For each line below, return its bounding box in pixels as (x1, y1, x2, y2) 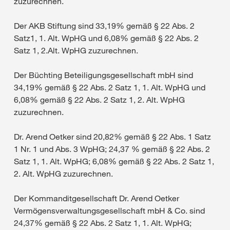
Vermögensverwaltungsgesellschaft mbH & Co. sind (14, 205, 205, 216)
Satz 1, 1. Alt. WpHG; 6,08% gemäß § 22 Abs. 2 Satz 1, (14, 156, 214, 166)
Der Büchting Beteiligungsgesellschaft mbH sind (14, 70, 193, 80)
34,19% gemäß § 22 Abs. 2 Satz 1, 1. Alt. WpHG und (14, 82, 205, 92)
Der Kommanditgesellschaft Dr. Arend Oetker (14, 193, 179, 203)
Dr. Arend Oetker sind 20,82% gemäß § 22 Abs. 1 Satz (14, 131, 211, 142)
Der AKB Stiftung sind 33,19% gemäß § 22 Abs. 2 (14, 21, 195, 31)
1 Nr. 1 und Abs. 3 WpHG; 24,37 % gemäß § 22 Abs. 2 (14, 144, 210, 154)
